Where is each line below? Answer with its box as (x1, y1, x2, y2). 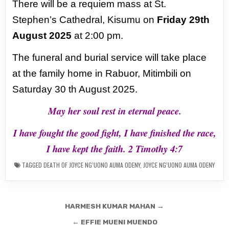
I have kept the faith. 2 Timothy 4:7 (47, 142, 182, 155)
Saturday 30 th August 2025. (12, 84, 138, 95)
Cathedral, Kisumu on (59, 14, 155, 25)
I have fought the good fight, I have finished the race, (13, 126, 216, 140)
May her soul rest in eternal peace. (48, 104, 181, 118)
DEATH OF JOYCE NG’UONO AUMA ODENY (43, 161, 140, 169)
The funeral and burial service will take (12, 52, 183, 63)
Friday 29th (154, 14, 210, 25)
